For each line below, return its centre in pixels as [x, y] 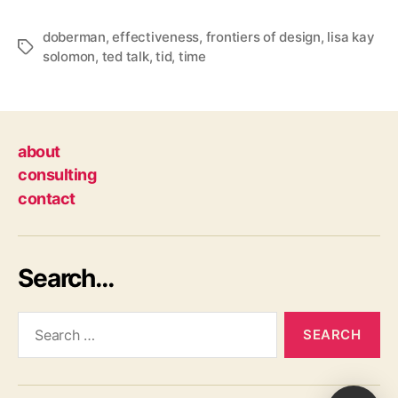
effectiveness [156, 37]
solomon [69, 56]
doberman [74, 37]
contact [47, 198]
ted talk [125, 56]
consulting [57, 175]
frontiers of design [263, 37]
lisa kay [351, 37]
